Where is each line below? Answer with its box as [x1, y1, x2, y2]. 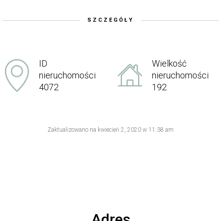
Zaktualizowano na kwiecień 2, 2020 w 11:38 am [47, 126, 174, 133]
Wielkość [152, 58, 186, 69]
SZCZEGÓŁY [87, 17, 134, 23]
